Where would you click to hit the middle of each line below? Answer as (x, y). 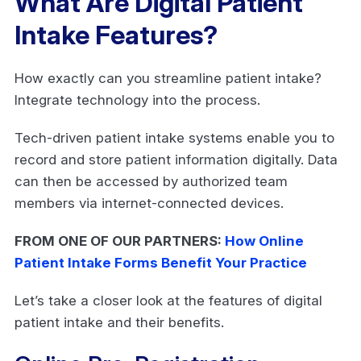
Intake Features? (119, 35)
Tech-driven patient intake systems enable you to (174, 137)
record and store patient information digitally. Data (176, 159)
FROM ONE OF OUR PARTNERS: (120, 241)
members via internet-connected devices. (151, 203)
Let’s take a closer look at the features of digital (168, 300)
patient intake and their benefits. (121, 322)
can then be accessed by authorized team (151, 181)
